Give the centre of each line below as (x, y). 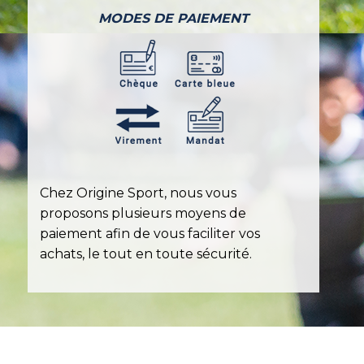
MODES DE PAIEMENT (173, 18)
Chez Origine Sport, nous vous (138, 193)
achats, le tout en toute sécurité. (146, 253)
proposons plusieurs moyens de (143, 213)
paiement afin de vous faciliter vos (150, 233)
